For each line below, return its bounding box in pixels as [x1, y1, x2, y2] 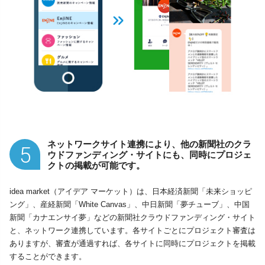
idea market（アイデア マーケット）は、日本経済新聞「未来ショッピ [9, 187, 252, 196]
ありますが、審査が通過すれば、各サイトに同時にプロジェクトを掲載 [9, 239, 256, 248]
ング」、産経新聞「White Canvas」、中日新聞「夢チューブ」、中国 [9, 200, 250, 209]
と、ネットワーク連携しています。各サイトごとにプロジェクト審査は [9, 226, 256, 235]
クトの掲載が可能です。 [47, 160, 145, 170]
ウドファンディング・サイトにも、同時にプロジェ [47, 150, 251, 160]
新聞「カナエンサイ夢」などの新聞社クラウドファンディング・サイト [9, 213, 256, 222]
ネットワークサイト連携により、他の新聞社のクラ [47, 139, 251, 149]
